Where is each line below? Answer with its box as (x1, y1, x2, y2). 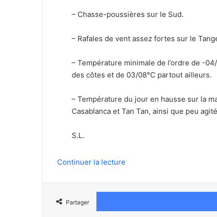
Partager (66, 199, 89, 206)
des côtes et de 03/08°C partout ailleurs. (72, 70, 212, 79)
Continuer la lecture (57, 157, 125, 167)
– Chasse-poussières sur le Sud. (72, 10, 184, 19)
